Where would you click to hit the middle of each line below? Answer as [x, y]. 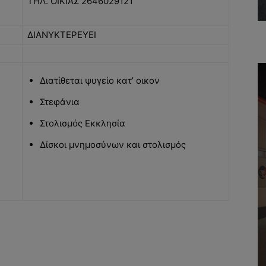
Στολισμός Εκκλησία [83, 123]
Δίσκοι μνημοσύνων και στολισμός [113, 144]
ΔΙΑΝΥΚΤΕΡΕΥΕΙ [62, 34]
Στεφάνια [60, 102]
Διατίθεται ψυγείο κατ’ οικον [100, 80]
